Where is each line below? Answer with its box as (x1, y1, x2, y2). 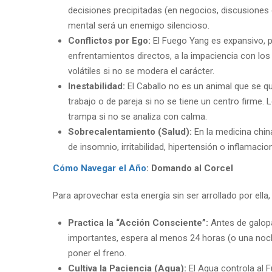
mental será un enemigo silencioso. (68, 20, 209, 32)
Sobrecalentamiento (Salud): (68, 126, 192, 138)
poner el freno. (68, 248, 126, 259)
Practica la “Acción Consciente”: (68, 217, 208, 229)
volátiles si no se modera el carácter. (68, 66, 214, 77)
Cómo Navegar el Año (53, 163, 146, 174)
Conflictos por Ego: (68, 35, 151, 47)
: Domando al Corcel (146, 163, 233, 174)
